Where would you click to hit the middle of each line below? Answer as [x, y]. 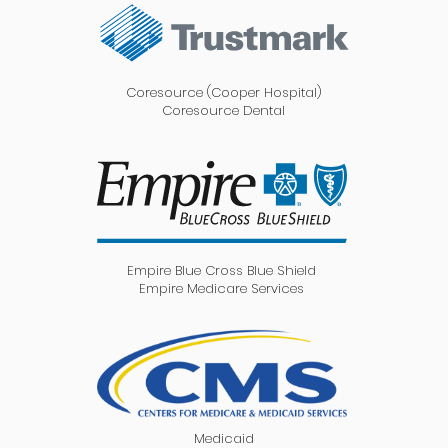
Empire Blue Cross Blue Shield [222, 270]
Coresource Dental [224, 110]
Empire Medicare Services [222, 288]
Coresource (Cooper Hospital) [223, 92]
